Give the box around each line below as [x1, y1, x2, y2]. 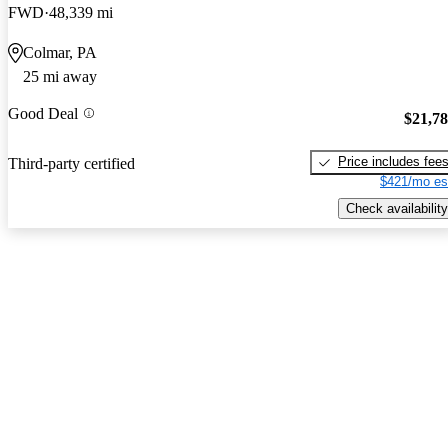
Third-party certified [8, 155, 135, 173]
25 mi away [23, 67, 97, 85]
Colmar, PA [23, 43, 97, 61]
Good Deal [8, 104, 78, 122]
